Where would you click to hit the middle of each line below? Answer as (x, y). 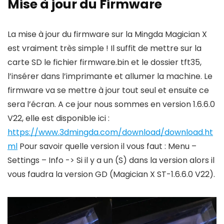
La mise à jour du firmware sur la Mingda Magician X (107, 34)
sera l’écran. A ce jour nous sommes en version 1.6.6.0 (111, 104)
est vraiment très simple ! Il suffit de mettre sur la (104, 48)
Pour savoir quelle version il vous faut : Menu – (107, 146)
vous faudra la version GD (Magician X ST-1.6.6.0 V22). (111, 174)
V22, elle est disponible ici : (58, 118)
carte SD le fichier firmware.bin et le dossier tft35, (104, 62)
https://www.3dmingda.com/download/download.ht (110, 132)
